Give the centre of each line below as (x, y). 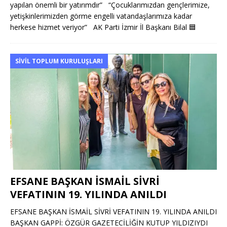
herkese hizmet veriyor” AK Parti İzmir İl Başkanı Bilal (100, 27)
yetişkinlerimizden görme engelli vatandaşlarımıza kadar (101, 16)
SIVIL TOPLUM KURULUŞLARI (59, 61)
